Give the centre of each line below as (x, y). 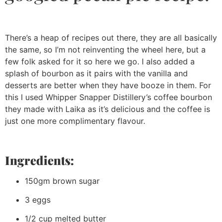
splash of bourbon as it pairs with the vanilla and (96, 73)
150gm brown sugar (62, 181)
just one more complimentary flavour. (75, 121)
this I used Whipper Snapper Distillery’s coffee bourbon (109, 97)
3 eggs (38, 199)
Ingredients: (39, 160)
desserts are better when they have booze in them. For (108, 85)
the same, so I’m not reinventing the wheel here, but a (105, 49)
